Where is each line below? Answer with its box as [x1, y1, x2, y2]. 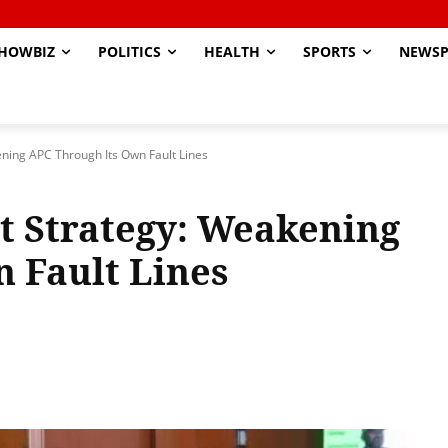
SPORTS [303, 42, 356, 61]
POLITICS [98, 42, 161, 61]
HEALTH [204, 42, 260, 61]
